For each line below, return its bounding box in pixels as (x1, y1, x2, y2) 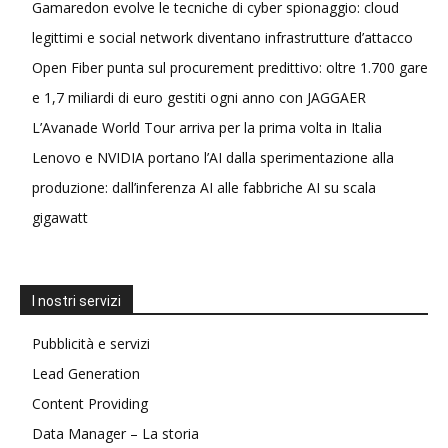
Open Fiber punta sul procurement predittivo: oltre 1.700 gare (32, 57, 428, 77)
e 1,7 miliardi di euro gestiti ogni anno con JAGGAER (32, 87, 366, 107)
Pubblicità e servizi (32, 333, 150, 353)
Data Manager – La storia (32, 423, 199, 443)
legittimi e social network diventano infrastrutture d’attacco (32, 27, 413, 47)
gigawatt (32, 207, 88, 227)
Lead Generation (32, 363, 140, 383)
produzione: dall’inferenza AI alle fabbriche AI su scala (32, 177, 376, 197)
